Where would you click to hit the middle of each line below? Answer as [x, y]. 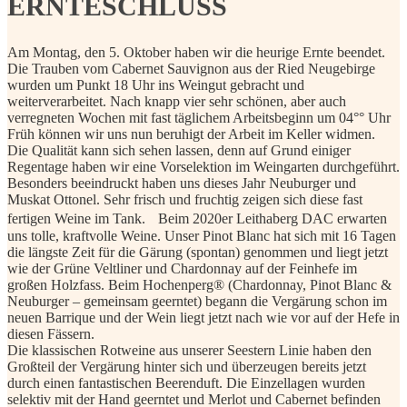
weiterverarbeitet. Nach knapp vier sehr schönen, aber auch [177, 102]
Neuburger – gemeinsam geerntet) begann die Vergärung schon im [197, 302]
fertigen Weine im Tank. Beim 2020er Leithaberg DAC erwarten [197, 219]
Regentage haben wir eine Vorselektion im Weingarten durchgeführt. [203, 167]
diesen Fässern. [51, 334]
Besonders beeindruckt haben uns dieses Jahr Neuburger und [182, 184]
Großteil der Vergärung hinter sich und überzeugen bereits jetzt [187, 367]
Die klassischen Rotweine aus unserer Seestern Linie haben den [189, 351]
